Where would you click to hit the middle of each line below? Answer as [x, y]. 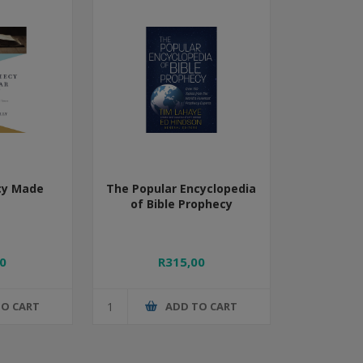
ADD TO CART [202, 307]
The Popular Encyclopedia [181, 188]
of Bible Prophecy [181, 203]
